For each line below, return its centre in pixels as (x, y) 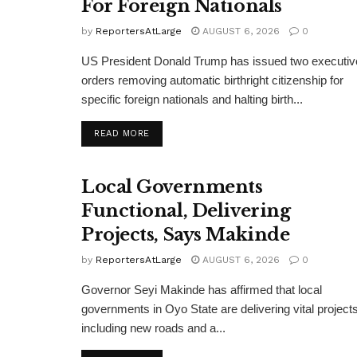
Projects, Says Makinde (186, 235)
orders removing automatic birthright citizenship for (212, 80)
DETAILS (168, 132)
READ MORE (122, 133)
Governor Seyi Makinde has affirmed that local (202, 290)
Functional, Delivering (186, 211)
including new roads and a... (153, 328)
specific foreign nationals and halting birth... (192, 99)
